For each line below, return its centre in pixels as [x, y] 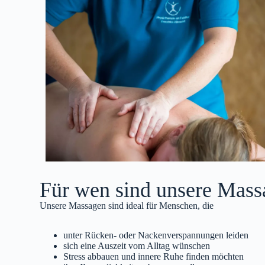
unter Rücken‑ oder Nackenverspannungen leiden [156, 235]
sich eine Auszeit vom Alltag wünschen [137, 245]
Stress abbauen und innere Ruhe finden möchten [154, 256]
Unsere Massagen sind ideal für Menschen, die [127, 205]
